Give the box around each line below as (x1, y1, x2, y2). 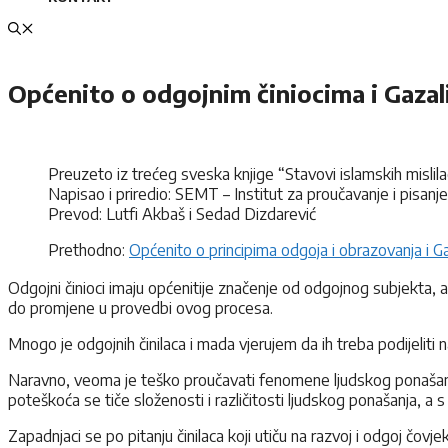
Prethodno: (48, 239, 129, 260)
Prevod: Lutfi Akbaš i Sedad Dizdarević (48, 203, 316, 224)
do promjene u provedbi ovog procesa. (8, 297, 273, 318)
